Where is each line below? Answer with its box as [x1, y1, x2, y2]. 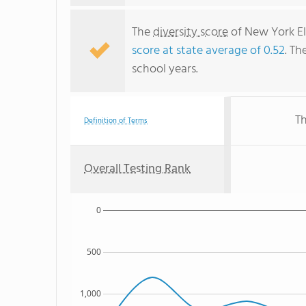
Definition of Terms [84, 115, 148, 127]
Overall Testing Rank [84, 159, 191, 179]
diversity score [153, 23, 228, 42]
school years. [132, 59, 198, 79]
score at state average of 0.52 [132, 41, 285, 61]
